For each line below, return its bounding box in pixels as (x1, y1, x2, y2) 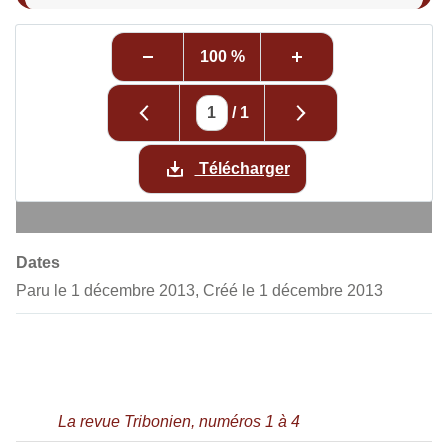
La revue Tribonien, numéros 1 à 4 (58, 413, 300, 431)
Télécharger (194, 160, 290, 178)
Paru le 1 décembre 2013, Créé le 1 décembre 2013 (16, 282, 383, 300)
